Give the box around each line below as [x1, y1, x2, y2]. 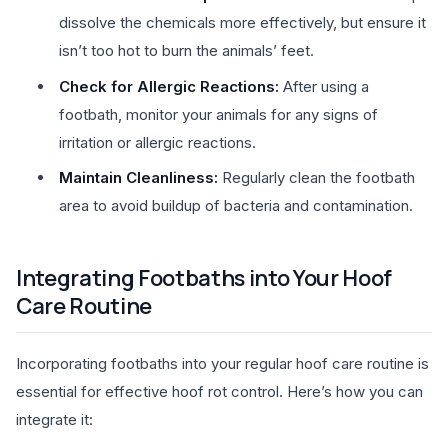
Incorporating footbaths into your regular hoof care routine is [16, 353, 429, 373]
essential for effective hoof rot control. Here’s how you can [16, 381, 423, 401]
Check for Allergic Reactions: [58, 76, 279, 96]
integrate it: [16, 409, 93, 429]
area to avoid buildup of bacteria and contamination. [58, 196, 413, 216]
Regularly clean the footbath [217, 168, 415, 188]
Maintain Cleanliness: [58, 168, 218, 188]
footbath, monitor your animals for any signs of [58, 104, 378, 124]
